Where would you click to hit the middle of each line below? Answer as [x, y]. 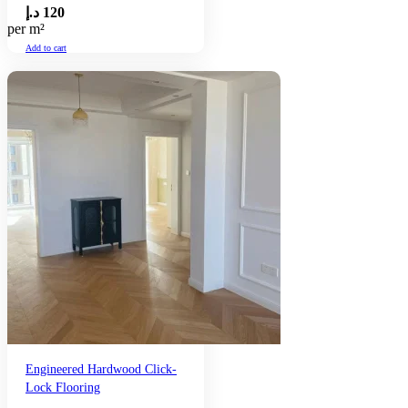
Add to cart [46, 48]
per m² [26, 28]
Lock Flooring [63, 388]
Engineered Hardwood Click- [101, 369]
